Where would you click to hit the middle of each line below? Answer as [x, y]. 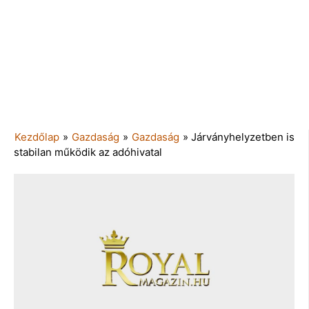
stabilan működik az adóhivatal [88, 152]
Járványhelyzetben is [243, 137]
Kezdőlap [37, 137]
